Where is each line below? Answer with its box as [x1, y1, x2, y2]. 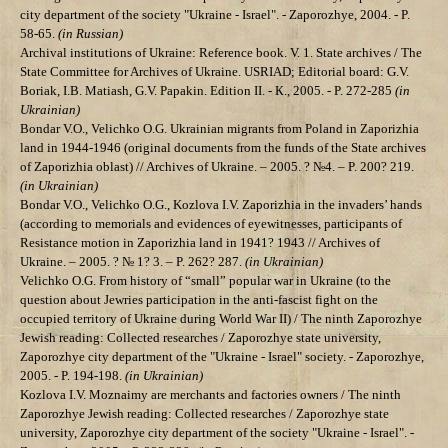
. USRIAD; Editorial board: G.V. [238, 64, 409, 80]
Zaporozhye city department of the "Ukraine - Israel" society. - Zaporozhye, [20, 349, 424, 365]
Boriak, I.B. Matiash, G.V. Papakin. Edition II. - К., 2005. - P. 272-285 [20, 83, 395, 99]
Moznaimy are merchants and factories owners [89, 387, 338, 403]
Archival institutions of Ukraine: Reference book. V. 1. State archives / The [20, 45, 422, 61]
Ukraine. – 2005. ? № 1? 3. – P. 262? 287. [20, 254, 245, 270]
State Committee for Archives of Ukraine [20, 64, 238, 80]
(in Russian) [58, 26, 123, 42]
